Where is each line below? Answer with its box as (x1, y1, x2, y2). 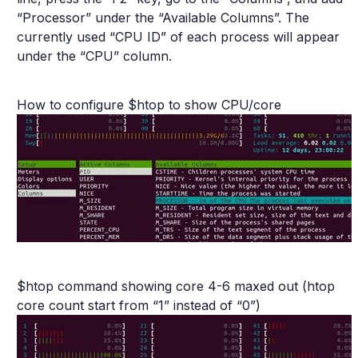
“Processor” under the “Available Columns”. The (17, 10, 309, 26)
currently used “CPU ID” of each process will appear (17, 29, 340, 45)
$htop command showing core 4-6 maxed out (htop (17, 278, 335, 294)
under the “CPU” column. (17, 48, 172, 64)
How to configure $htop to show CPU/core (17, 97, 281, 113)
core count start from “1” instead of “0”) (17, 297, 261, 313)
